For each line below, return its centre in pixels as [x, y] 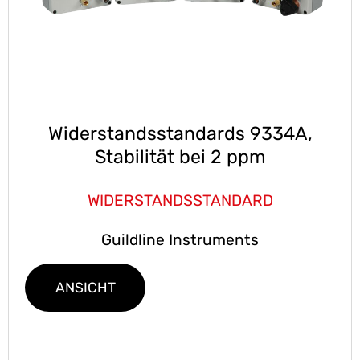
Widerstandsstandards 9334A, [180, 133]
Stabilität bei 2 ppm [180, 156]
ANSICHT [85, 287]
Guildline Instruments [180, 239]
